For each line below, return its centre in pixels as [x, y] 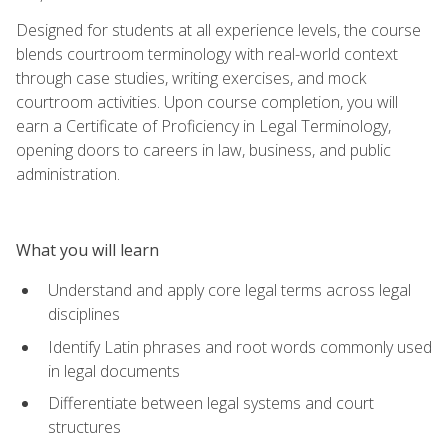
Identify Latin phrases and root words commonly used [240, 346]
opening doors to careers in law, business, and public [203, 149]
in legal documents [114, 370]
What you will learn [87, 249]
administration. [68, 173]
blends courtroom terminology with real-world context [207, 53]
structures [84, 427]
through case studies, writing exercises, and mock [191, 77]
